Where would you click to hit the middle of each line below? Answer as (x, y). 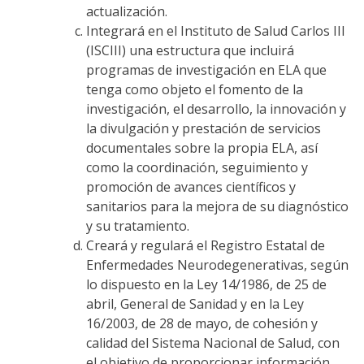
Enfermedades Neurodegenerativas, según (217, 264)
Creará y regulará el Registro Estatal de (205, 245)
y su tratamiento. (137, 225)
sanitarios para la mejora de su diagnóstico (217, 206)
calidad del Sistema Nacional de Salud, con (212, 342)
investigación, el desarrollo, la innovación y (216, 108)
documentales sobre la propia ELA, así (201, 147)
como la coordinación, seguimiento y (197, 167)
